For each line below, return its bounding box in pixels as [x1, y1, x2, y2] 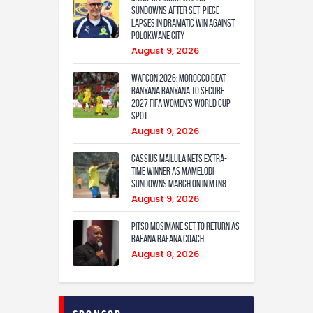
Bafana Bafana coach [131, 233, 204, 245]
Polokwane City [131, 30, 184, 42]
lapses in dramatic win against [131, 17, 235, 29]
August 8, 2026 [131, 247, 199, 261]
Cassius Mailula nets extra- [131, 153, 227, 165]
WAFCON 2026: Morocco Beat [131, 73, 226, 85]
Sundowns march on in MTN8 [131, 178, 226, 190]
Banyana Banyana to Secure [131, 85, 224, 97]
